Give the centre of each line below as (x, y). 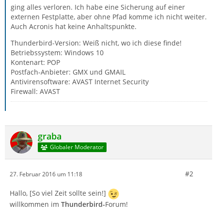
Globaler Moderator (77, 147)
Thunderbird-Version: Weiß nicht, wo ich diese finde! (96, 43)
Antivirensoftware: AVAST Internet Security (80, 82)
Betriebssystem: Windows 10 (57, 53)
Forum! (116, 204)
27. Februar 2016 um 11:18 (46, 174)
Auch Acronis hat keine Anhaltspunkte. (74, 26)
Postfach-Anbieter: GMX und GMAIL (68, 72)
